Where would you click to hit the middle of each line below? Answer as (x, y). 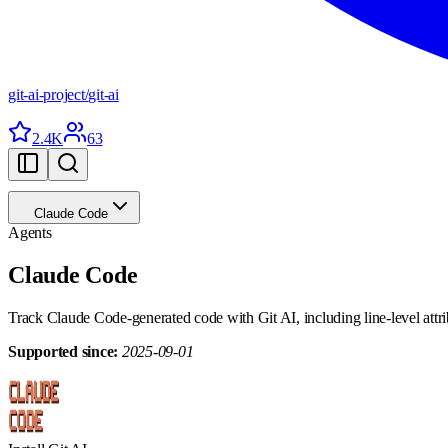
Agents (30, 232)
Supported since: (63, 351)
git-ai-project (46, 94)
